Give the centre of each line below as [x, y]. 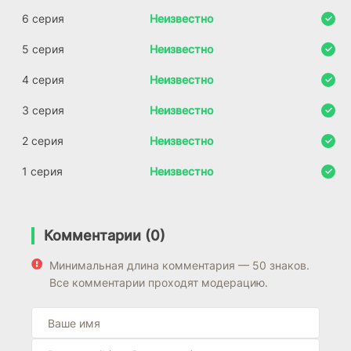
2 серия [43, 141]
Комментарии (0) [105, 235]
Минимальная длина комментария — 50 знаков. [179, 265]
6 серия [43, 18]
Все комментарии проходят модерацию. [159, 282]
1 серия [42, 171]
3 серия [43, 110]
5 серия [43, 49]
